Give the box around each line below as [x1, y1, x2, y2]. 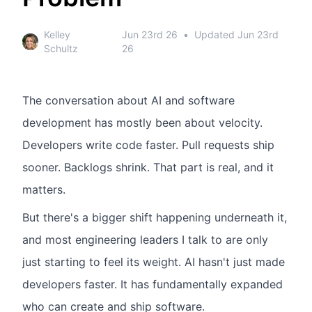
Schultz [43, 42, 78, 54]
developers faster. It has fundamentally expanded [22, 277, 283, 291]
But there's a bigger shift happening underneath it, [22, 210, 287, 224]
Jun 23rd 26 [122, 29, 178, 40]
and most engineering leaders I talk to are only [22, 233, 268, 247]
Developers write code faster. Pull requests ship [22, 138, 274, 152]
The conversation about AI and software [22, 93, 235, 107]
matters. [22, 182, 65, 196]
